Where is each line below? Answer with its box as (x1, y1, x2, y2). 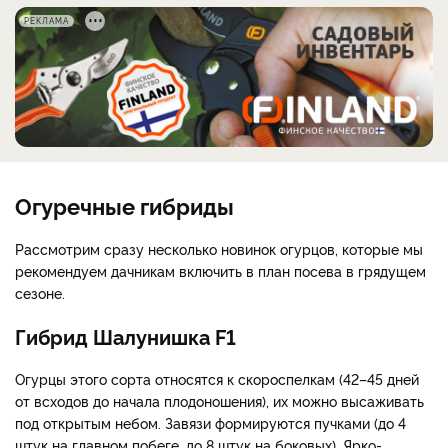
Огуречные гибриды (15, 189, 234, 220)
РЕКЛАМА (24, 15, 69, 27)
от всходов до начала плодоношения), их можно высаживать (15, 390, 424, 410)
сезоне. (15, 282, 65, 302)
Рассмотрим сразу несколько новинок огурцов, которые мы (15, 238, 423, 258)
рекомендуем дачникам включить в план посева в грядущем (15, 260, 426, 280)
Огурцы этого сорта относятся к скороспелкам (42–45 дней (15, 368, 419, 388)
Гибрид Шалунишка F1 (15, 321, 236, 350)
